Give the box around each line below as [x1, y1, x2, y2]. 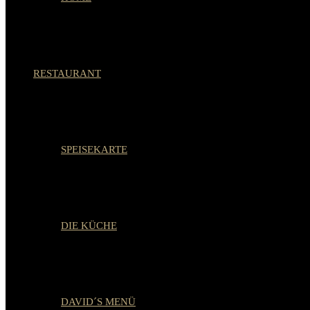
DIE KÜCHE [61, 220, 117, 231]
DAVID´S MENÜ [61, 296, 136, 307]
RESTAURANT [33, 68, 101, 79]
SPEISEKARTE [61, 144, 127, 155]
